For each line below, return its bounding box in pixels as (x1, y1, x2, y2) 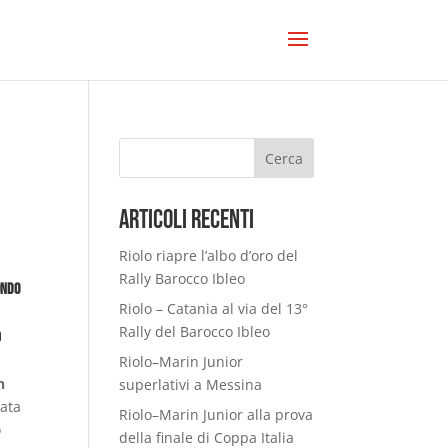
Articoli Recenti (119, 205, 255, 236)
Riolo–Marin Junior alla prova (119, 405, 314, 424)
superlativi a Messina (119, 375, 263, 394)
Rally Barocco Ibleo (119, 269, 246, 288)
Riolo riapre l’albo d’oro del (119, 246, 299, 265)
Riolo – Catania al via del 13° (119, 299, 309, 318)
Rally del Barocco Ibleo (119, 322, 271, 341)
